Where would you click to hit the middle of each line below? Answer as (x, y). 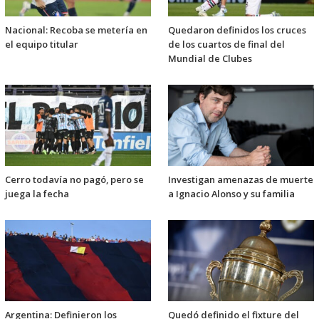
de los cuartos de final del (226, 45)
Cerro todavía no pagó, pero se (74, 180)
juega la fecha (37, 194)
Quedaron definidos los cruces (237, 30)
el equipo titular (42, 45)
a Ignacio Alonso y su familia (231, 194)
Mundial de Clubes (210, 59)
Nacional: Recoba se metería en (76, 30)
